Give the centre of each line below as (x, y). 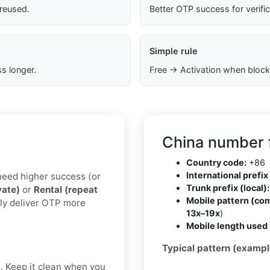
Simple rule (173, 51)
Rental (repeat (66, 190)
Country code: (216, 163)
